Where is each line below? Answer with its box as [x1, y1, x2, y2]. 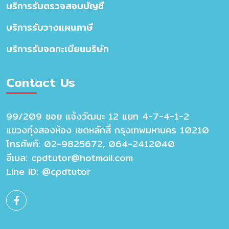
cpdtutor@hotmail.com [31, 150, 133, 165]
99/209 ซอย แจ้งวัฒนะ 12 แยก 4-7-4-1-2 [6, 108, 189, 124]
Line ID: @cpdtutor [6, 164, 90, 179]
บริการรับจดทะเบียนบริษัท [6, 41, 109, 56]
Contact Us [6, 72, 75, 92]
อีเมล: [6, 150, 31, 165]
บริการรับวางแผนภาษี [6, 19, 93, 35]
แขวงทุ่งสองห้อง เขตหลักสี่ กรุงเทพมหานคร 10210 [6, 122, 209, 138]
